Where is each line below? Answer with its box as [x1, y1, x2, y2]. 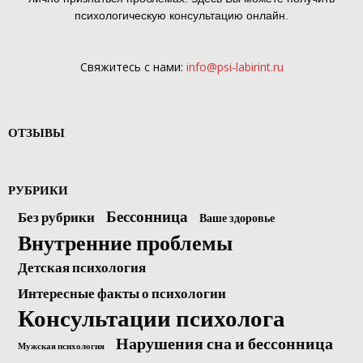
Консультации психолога [18, 303, 285, 331]
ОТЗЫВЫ [8, 124, 65, 139]
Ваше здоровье [199, 210, 275, 224]
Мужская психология [18, 340, 105, 351]
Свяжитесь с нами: [79, 58, 186, 75]
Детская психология [18, 258, 146, 275]
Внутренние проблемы [18, 228, 233, 255]
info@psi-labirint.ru [186, 58, 284, 75]
